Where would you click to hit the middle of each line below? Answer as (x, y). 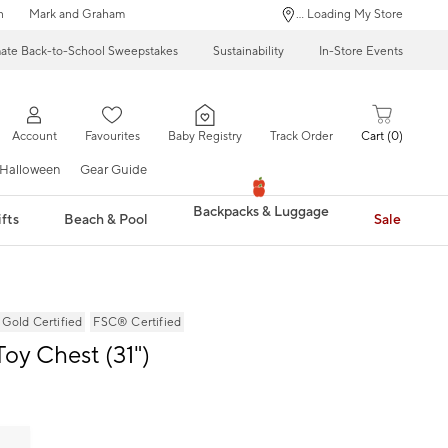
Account (34, 137)
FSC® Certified (137, 322)
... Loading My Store (349, 14)
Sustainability (248, 51)
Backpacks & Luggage (260, 212)
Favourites (112, 137)
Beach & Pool (106, 219)
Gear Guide (113, 169)
